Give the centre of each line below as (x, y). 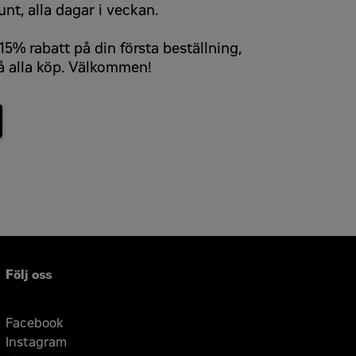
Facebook (34, 323)
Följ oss (29, 274)
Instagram (36, 342)
